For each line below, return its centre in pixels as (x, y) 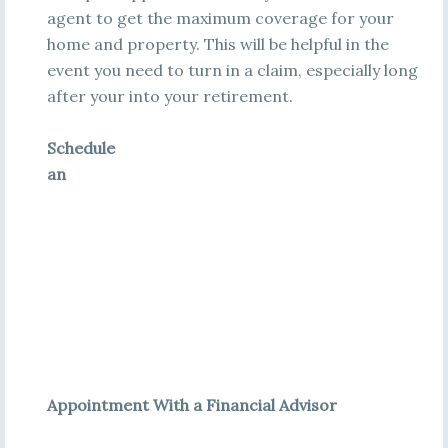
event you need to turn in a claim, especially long (232, 70)
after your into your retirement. (169, 96)
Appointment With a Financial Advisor (191, 405)
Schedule (80, 148)
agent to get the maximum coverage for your (220, 18)
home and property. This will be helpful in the (217, 44)
